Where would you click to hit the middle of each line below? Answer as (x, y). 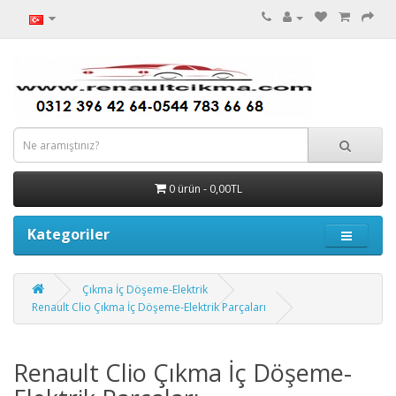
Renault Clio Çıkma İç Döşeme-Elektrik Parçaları (149, 307)
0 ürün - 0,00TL (205, 189)
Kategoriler (69, 234)
